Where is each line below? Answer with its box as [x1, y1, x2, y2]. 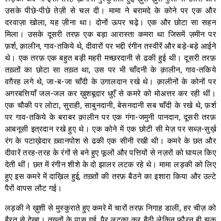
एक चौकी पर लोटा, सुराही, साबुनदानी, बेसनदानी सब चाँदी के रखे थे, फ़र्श [5, 100, 216, 110]
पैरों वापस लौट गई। [5, 183, 62, 193]
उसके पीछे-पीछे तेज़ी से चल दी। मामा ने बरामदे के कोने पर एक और [5, 5, 216, 15]
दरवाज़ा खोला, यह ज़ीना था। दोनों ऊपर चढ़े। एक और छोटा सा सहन [5, 17, 216, 27]
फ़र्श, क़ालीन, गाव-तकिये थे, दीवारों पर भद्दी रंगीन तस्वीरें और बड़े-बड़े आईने [5, 41, 216, 51]
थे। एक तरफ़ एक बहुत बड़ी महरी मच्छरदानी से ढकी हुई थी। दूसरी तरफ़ [5, 53, 216, 63]
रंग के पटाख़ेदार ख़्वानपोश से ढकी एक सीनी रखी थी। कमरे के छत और [5, 136, 216, 146]
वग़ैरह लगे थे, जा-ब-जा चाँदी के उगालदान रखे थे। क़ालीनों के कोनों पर [5, 76, 216, 86]
